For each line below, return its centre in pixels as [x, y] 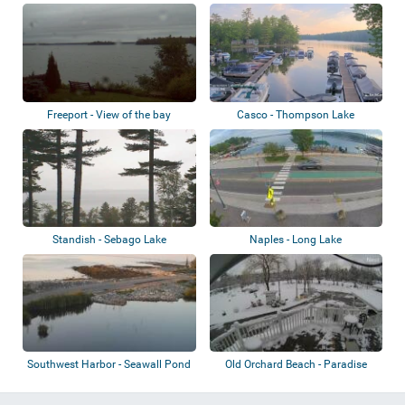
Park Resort [296, 380]
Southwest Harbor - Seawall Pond [109, 364]
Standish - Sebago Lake [109, 239]
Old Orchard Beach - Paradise [296, 364]
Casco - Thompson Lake [296, 114]
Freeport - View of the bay [109, 114]
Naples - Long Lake [296, 239]
